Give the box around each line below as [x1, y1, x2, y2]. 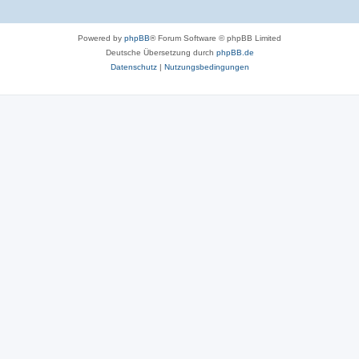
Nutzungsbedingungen [163, 62, 249, 71]
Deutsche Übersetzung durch [105, 47, 216, 57]
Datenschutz [110, 62, 157, 71]
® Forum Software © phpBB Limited [150, 33, 281, 42]
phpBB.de [216, 47, 254, 57]
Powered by [78, 33, 124, 42]
